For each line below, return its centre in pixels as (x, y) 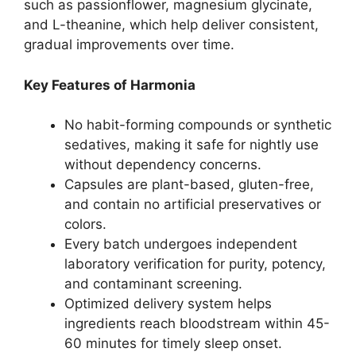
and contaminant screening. (153, 284)
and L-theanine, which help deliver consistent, (171, 25)
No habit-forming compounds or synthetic (198, 125)
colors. (85, 224)
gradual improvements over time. (129, 44)
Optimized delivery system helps (168, 304)
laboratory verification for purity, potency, (195, 264)
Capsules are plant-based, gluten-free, (189, 184)
